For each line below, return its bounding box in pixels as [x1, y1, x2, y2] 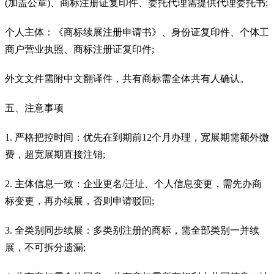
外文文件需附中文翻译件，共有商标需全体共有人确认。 [5, 73, 250, 84]
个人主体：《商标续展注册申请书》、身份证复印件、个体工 [5, 26, 269, 37]
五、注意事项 [5, 102, 64, 113]
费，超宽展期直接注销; [5, 149, 105, 160]
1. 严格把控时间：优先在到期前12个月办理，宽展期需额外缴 [5, 131, 269, 143]
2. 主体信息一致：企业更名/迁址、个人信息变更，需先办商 [5, 178, 262, 189]
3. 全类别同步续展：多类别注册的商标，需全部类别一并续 [5, 224, 259, 235]
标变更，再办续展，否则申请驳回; [5, 195, 154, 206]
